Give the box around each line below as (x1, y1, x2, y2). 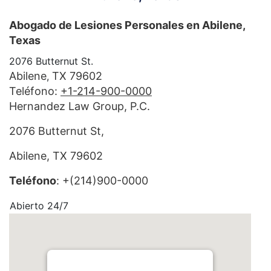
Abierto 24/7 (10, 200, 68, 212)
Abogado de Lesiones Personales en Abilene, (9, 19, 245, 32)
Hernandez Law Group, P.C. (9, 100, 150, 113)
